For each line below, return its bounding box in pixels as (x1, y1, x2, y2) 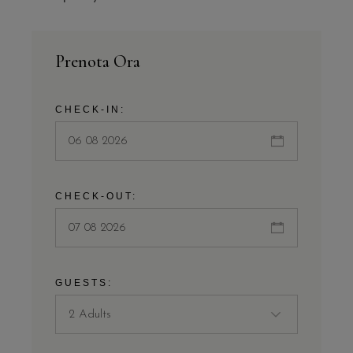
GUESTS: (55, 277, 113, 289)
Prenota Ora (55, 51, 141, 72)
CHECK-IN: (55, 104, 126, 116)
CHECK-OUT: (55, 191, 138, 203)
